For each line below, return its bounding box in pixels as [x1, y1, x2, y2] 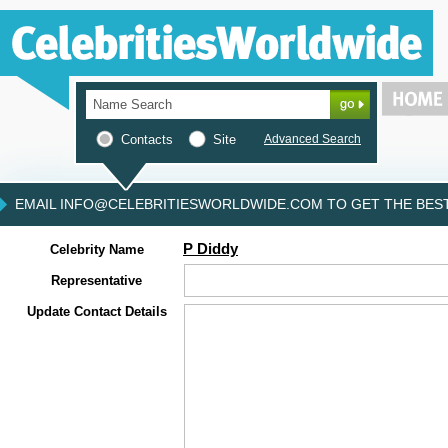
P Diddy [183, 241, 238, 257]
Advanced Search [264, 132, 361, 146]
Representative [51, 273, 142, 288]
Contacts [121, 132, 173, 147]
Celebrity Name [49, 242, 144, 257]
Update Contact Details [26, 304, 167, 319]
